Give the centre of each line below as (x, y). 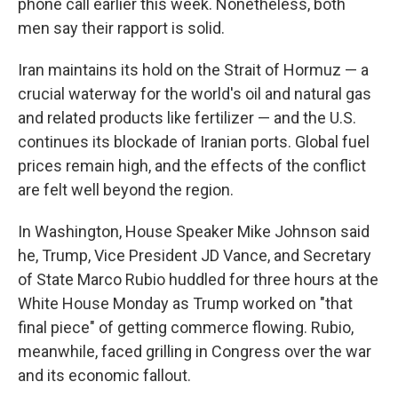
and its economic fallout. (104, 375)
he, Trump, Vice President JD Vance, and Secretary (195, 255)
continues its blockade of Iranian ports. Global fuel (194, 142)
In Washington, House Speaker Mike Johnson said (194, 231)
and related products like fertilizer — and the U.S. (187, 118)
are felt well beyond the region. (126, 190)
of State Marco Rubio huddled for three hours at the (198, 279)
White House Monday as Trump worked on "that (185, 303)
